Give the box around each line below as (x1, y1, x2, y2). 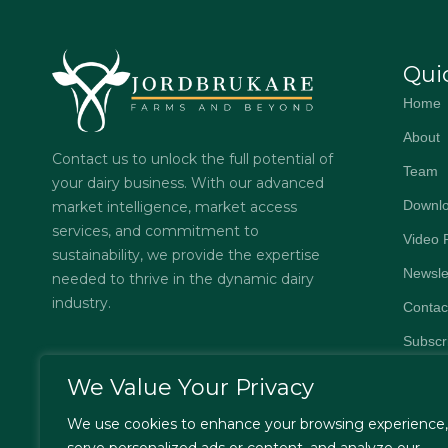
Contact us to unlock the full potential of (52, 149, 333, 168)
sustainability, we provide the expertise (52, 245, 320, 264)
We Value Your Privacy (67, 374, 314, 401)
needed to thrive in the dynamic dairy (52, 269, 314, 288)
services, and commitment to (52, 221, 259, 240)
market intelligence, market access (52, 197, 297, 216)
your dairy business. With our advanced (52, 173, 324, 192)
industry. (52, 293, 111, 312)
